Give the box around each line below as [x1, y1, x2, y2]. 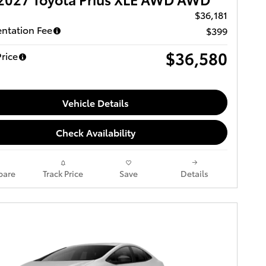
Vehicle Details [62, 96, 129, 110]
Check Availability [56, 125, 135, 140]
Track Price [42, 167, 83, 179]
